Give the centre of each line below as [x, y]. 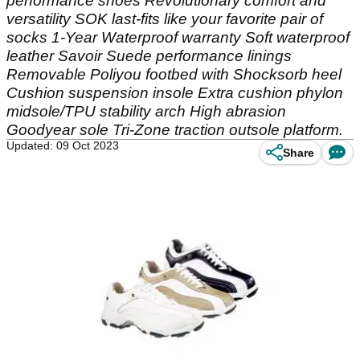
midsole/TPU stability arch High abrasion [146, 111]
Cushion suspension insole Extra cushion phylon [175, 93]
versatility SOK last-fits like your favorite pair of [165, 19]
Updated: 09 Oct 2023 [63, 145]
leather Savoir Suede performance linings [149, 56]
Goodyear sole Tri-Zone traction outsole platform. [175, 130]
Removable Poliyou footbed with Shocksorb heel [174, 74]
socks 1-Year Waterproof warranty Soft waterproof [178, 37]
